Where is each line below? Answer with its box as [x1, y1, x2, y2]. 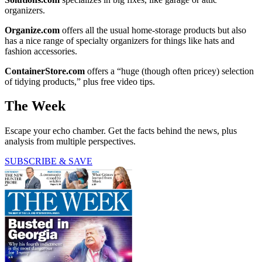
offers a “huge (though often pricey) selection [85, 65, 254, 76]
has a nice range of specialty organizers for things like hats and [5, 35, 235, 46]
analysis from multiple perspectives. [5, 136, 136, 147]
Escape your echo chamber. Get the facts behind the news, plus [5, 126, 237, 136]
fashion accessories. [5, 46, 77, 56]
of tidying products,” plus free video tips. [5, 76, 155, 87]
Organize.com [5, 25, 60, 35]
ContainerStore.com [5, 65, 85, 76]
